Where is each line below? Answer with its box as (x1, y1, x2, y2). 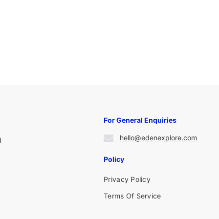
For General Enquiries (104, 115, 177, 124)
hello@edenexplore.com (120, 133, 197, 142)
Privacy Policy (104, 175, 151, 183)
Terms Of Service (104, 191, 161, 200)
